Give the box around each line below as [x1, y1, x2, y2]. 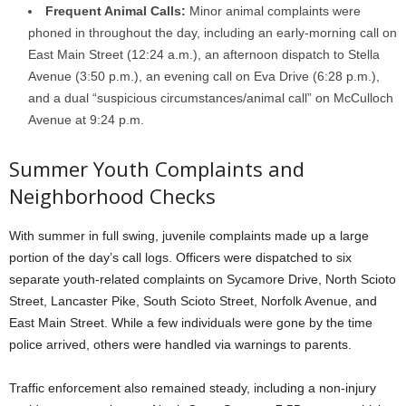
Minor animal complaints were [186, 4, 361, 19]
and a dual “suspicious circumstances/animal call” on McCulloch [28, 91, 393, 106]
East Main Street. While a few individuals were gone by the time [9, 315, 372, 331]
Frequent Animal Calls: [45, 4, 186, 19]
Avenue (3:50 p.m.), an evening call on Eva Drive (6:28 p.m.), [28, 69, 380, 84]
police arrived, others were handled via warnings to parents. [9, 337, 352, 353]
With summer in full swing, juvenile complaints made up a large [9, 228, 369, 244]
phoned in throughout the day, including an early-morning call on [28, 25, 397, 41]
